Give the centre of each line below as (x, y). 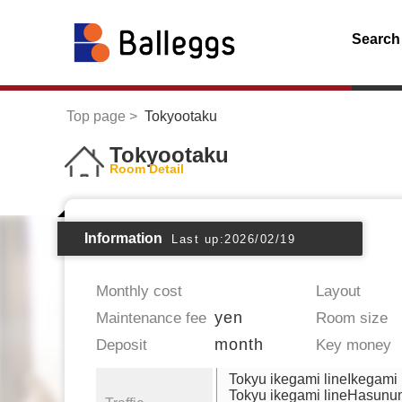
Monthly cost (139, 291)
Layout (338, 291)
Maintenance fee (151, 318)
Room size (352, 318)
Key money (354, 345)
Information (123, 238)
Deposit (122, 345)
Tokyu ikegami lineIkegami (313, 379)
